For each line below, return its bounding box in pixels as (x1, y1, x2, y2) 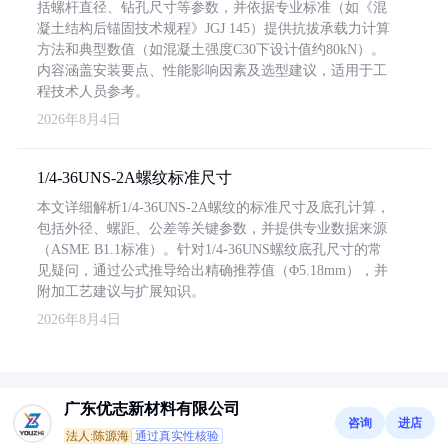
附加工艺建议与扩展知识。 (37, 284, 205, 299)
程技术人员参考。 (37, 84, 149, 99)
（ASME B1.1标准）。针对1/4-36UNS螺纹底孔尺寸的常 (37, 242, 382, 257)
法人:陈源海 (66, 429, 129, 443)
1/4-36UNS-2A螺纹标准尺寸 (37, 169, 232, 186)
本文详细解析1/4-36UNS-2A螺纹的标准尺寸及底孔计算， (37, 200, 390, 215)
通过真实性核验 (135, 429, 219, 443)
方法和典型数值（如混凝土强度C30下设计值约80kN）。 (37, 42, 385, 57)
